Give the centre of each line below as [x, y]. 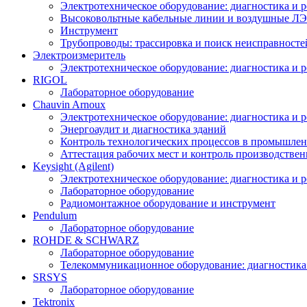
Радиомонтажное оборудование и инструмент [168, 203]
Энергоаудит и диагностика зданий [143, 129]
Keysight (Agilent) [73, 166]
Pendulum [55, 216]
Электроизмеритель [79, 55]
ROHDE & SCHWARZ [86, 240]
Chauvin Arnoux [69, 105]
